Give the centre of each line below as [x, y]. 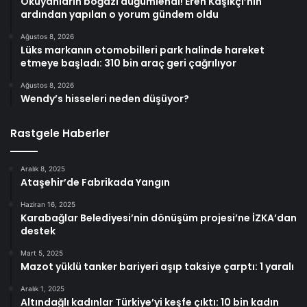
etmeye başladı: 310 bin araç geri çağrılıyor [128, 63]
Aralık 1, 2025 [42, 289]
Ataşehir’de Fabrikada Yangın [95, 183]
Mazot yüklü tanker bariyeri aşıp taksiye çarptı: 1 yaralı [157, 267]
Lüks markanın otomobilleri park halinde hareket [143, 50]
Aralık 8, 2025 [43, 169]
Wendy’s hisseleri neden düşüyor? [105, 99]
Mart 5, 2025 [42, 253]
